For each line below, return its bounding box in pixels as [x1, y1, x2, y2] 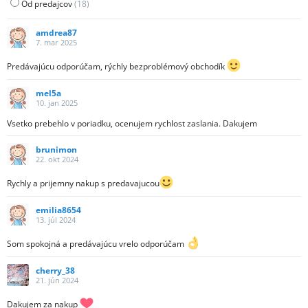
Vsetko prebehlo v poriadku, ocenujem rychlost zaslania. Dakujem [7, 118, 257, 130]
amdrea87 [36, 26, 77, 38]
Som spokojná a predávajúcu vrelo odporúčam [7, 238, 186, 250]
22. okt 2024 [36, 153, 78, 164]
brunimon [36, 143, 77, 155]
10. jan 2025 [36, 97, 78, 108]
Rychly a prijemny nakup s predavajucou [7, 177, 159, 190]
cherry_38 [36, 264, 75, 276]
